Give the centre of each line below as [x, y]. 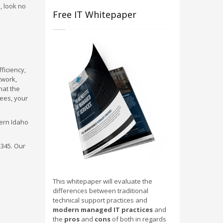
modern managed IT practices [103, 209]
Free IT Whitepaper [95, 14]
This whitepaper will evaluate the [103, 181]
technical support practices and [100, 200]
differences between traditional [101, 190]
